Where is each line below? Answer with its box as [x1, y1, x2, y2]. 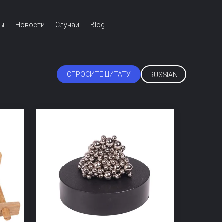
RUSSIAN [149, 71, 178, 79]
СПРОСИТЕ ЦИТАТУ [67, 70, 131, 78]
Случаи [55, 21, 79, 29]
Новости [15, 21, 45, 29]
